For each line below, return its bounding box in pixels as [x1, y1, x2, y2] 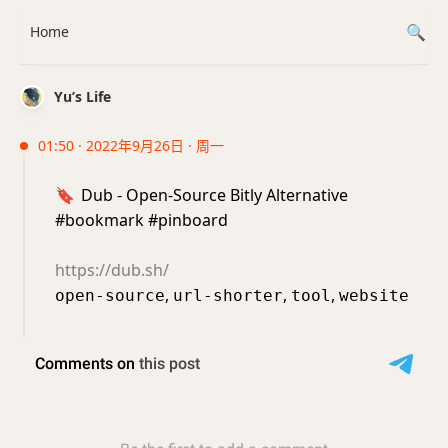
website [339, 286, 409, 305]
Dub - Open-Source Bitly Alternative [77, 184, 348, 206]
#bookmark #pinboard [55, 209, 228, 231]
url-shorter [173, 286, 283, 305]
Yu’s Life [54, 87, 111, 106]
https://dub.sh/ [55, 259, 169, 281]
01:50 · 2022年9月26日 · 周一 [38, 136, 224, 155]
